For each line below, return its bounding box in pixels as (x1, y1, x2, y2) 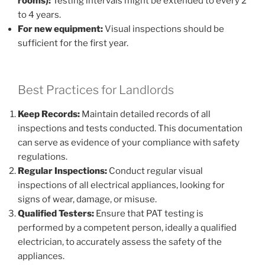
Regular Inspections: (18, 165, 107, 176)
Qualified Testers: (18, 208, 94, 219)
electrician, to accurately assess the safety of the (18, 236, 222, 247)
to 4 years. (18, 9, 61, 20)
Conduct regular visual (107, 165, 203, 176)
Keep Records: (18, 108, 80, 119)
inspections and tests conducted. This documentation (18, 122, 243, 134)
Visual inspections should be (103, 24, 224, 34)
